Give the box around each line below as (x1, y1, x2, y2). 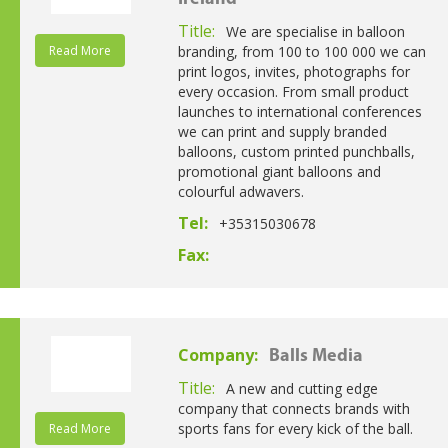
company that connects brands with (177, 398, 410, 418)
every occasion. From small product (177, 81, 409, 101)
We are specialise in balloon (225, 21, 405, 41)
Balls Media (268, 346, 363, 366)
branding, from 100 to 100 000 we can (177, 41, 426, 61)
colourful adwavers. (177, 181, 304, 201)
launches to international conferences (177, 101, 422, 121)
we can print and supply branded (177, 121, 387, 141)
